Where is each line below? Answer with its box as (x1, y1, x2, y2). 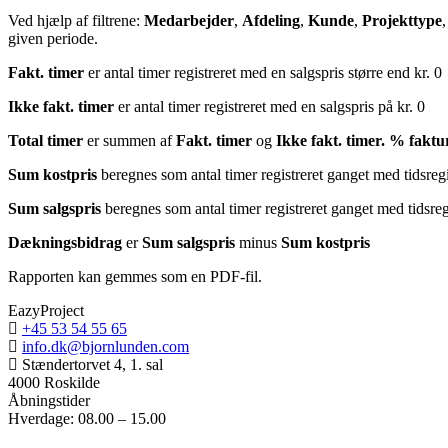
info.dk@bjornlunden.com (22, 337, 189, 355)
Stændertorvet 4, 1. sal (22, 355, 163, 373)
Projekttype (362, 11, 442, 29)
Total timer (8, 131, 83, 149)
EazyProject (8, 301, 84, 319)
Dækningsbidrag (8, 233, 122, 251)
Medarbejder (144, 11, 234, 29)
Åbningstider (8, 391, 90, 409)
